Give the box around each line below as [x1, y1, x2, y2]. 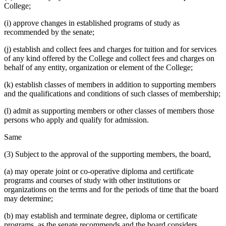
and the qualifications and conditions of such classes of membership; [4, 89, 220, 98]
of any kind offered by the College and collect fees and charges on [4, 54, 214, 63]
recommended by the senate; [4, 28, 94, 37]
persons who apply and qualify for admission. [4, 116, 149, 125]
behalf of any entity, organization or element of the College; [4, 63, 193, 72]
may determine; [4, 194, 53, 203]
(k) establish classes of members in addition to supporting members [4, 80, 216, 89]
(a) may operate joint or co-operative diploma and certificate [4, 167, 194, 176]
